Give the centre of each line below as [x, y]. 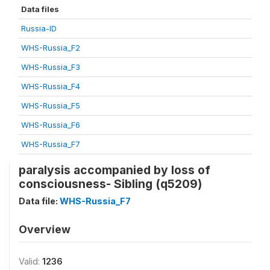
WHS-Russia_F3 [51, 67]
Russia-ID [39, 28]
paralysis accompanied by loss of [115, 170]
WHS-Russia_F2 [51, 48]
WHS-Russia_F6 [51, 125]
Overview [45, 229]
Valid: [30, 261]
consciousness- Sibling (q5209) [110, 184]
